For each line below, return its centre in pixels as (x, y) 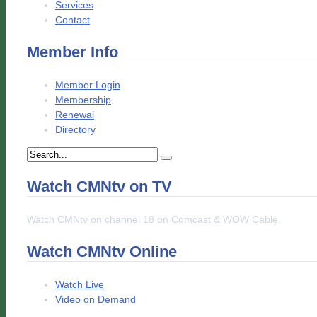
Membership (83, 100)
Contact (73, 20)
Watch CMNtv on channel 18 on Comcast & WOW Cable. (154, 220)
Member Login (88, 85)
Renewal (75, 115)
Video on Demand (96, 300)
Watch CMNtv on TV (99, 187)
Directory (75, 130)
